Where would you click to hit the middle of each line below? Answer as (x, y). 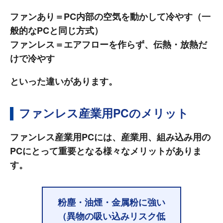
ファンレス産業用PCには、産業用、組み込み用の (110, 137)
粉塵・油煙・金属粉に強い (111, 202)
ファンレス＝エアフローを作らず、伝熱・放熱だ (109, 44)
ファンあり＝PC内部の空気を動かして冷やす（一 (110, 16)
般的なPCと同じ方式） (56, 30)
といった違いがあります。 (64, 81)
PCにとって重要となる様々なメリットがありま (106, 151)
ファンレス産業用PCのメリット (104, 113)
